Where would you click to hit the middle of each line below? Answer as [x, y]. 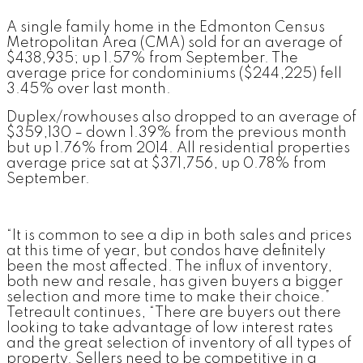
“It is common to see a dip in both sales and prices [179, 235]
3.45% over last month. [89, 89]
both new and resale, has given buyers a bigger [175, 282]
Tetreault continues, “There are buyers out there [174, 312]
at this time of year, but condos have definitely [166, 251]
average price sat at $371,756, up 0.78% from [167, 163]
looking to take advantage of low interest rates [170, 328]
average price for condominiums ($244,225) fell [174, 73]
